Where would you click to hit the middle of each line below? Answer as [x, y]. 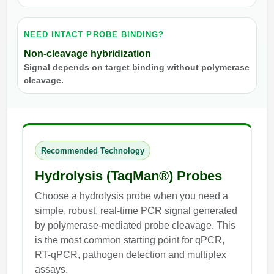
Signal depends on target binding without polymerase [137, 67]
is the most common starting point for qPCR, [130, 240]
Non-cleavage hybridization [87, 53]
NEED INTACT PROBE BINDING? [94, 34]
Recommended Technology [92, 150]
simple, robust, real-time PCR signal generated [136, 211]
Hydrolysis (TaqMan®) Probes [128, 176]
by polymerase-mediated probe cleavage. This [135, 226]
